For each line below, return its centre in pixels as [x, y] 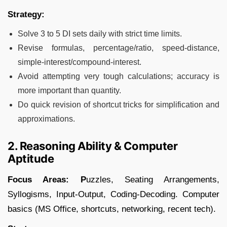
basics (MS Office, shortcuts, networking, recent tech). [112, 209]
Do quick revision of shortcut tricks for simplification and [119, 104]
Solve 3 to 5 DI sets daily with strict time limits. [100, 33]
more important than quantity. [69, 90]
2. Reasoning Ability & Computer [93, 146]
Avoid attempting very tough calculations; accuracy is [119, 76]
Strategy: [26, 14]
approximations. [46, 119]
